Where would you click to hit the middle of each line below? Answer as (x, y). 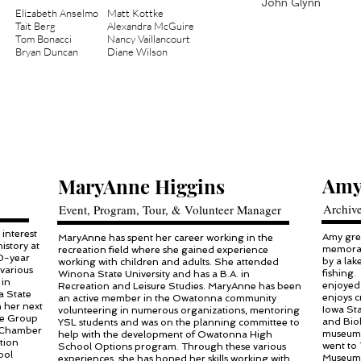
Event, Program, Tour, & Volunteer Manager (170, 210)
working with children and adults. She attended (168, 262)
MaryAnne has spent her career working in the (166, 238)
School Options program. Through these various (172, 346)
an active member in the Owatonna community (167, 298)
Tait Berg (35, 26)
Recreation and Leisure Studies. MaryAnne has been (180, 286)
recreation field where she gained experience (163, 250)
